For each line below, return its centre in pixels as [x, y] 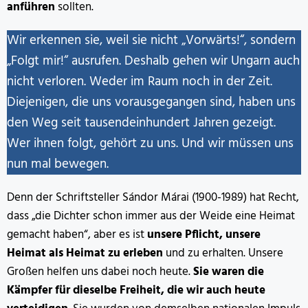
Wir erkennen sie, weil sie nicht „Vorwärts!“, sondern [151, 41]
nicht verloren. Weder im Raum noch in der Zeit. [140, 82]
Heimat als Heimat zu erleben [86, 254]
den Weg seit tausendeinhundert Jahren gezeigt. [141, 123]
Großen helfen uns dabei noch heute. [100, 272]
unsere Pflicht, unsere [204, 235]
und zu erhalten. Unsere [224, 254]
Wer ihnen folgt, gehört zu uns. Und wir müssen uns [150, 144]
